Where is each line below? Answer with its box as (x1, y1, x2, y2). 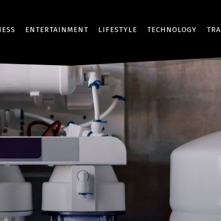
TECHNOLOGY (147, 25, 197, 34)
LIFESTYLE (98, 25, 137, 34)
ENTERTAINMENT (25, 25, 88, 34)
